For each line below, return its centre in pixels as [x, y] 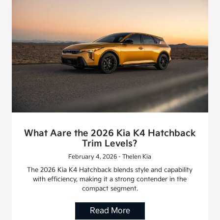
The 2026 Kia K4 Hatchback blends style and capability [110, 170]
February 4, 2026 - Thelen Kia [110, 157]
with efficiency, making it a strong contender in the [110, 179]
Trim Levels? [110, 144]
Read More [110, 211]
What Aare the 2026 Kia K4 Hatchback [110, 134]
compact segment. [110, 189]
